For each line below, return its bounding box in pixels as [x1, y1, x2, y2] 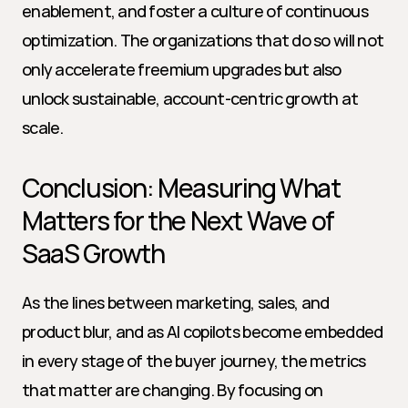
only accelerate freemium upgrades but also [22, 58, 342, 80]
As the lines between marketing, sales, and [22, 291, 330, 313]
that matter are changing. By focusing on [22, 379, 323, 401]
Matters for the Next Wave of [22, 203, 334, 238]
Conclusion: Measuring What [22, 170, 341, 205]
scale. [22, 117, 64, 138]
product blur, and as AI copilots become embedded [22, 321, 383, 342]
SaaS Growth [22, 236, 165, 270]
